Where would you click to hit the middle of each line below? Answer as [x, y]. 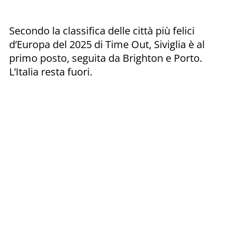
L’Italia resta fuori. [51, 71]
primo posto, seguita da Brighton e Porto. [106, 58]
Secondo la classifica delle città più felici [102, 30]
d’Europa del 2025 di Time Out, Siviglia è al [107, 44]
